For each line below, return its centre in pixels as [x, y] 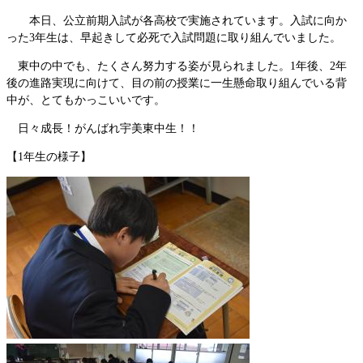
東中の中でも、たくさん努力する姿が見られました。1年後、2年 [177, 66]
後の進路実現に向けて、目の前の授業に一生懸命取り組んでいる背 [177, 83]
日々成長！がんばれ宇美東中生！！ [103, 128]
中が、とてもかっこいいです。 [86, 100]
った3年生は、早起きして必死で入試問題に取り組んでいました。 [174, 38]
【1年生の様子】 [49, 157]
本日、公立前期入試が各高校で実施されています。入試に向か [177, 21]
